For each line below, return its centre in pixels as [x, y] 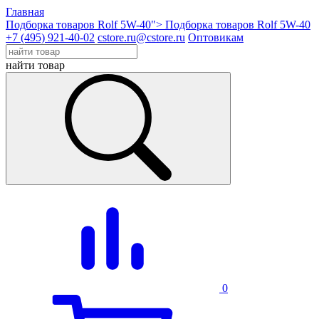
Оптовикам [216, 37]
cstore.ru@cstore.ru [141, 37]
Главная [25, 12]
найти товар [35, 65]
